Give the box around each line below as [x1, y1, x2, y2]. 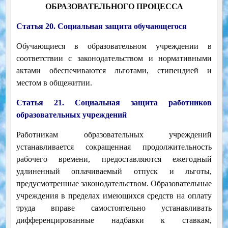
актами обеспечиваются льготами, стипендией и [16, 66, 212, 75]
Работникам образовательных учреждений [16, 130, 212, 139]
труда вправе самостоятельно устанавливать [16, 204, 212, 213]
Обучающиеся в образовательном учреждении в [16, 42, 212, 51]
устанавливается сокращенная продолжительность [16, 142, 212, 152]
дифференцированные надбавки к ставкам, [16, 216, 212, 225]
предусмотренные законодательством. [16, 179, 151, 188]
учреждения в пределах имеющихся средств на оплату [16, 191, 212, 201]
